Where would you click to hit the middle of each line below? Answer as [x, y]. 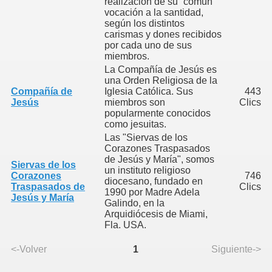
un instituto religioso [148, 170]
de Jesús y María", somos [159, 159]
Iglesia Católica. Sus [149, 91]
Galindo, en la [134, 203]
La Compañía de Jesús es [161, 70]
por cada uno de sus [148, 45]
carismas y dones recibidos [163, 34]
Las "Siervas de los [146, 138]
